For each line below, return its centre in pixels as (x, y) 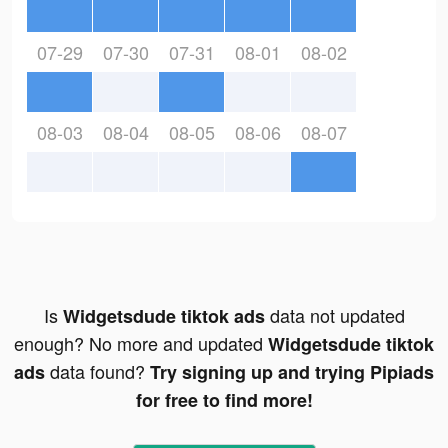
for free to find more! (224, 400)
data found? (97, 371)
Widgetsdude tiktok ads (163, 316)
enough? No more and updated (141, 343)
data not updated (334, 315)
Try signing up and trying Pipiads (292, 372)
